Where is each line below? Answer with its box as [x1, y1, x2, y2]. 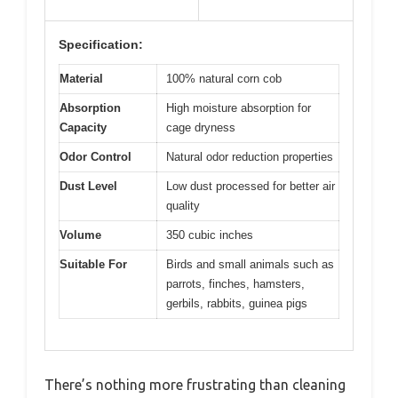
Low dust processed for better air [166, 179, 335, 194]
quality [166, 199, 200, 213]
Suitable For [60, 258, 127, 272]
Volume [60, 228, 101, 243]
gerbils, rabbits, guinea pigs [166, 297, 307, 311]
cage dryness [166, 121, 235, 135]
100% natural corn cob [166, 72, 282, 86]
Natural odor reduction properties [166, 150, 333, 164]
